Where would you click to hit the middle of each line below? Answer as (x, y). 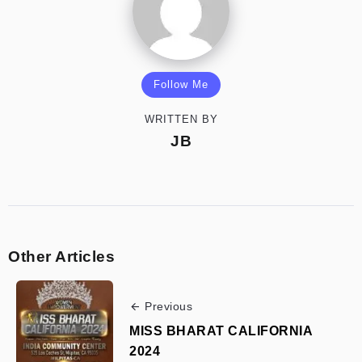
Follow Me (181, 84)
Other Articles (61, 256)
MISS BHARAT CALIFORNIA (221, 330)
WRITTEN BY (181, 119)
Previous (168, 306)
